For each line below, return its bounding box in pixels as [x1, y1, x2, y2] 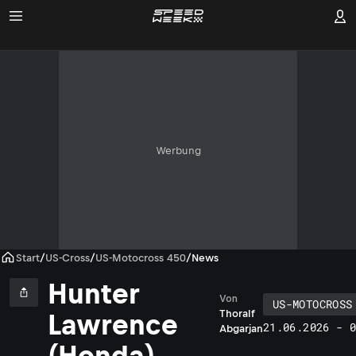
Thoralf [219, 308, 254, 319]
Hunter [48, 278, 139, 309]
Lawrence [48, 309, 178, 340]
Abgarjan [219, 323, 263, 335]
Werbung [155, 144, 201, 157]
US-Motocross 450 [95, 251, 186, 264]
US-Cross [45, 251, 90, 264]
